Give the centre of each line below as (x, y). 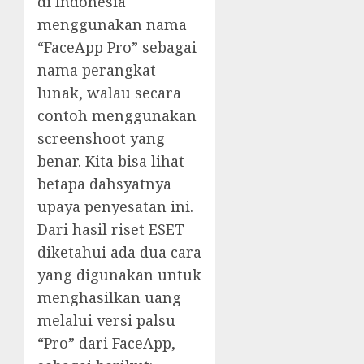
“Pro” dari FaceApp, (106, 342)
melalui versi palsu (106, 320)
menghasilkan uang (109, 297)
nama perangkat (97, 69)
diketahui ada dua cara (119, 251)
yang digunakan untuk (119, 274)
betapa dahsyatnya (104, 183)
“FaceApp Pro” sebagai (117, 47)
